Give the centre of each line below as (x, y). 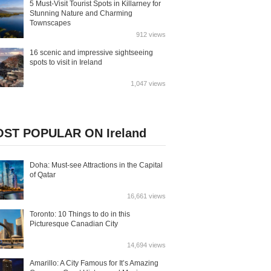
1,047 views (148, 83)
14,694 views (146, 245)
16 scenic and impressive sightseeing (91, 53)
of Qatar (43, 175)
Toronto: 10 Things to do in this (80, 214)
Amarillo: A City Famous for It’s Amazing (94, 263)
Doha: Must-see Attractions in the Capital (96, 165)
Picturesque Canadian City (74, 224)
